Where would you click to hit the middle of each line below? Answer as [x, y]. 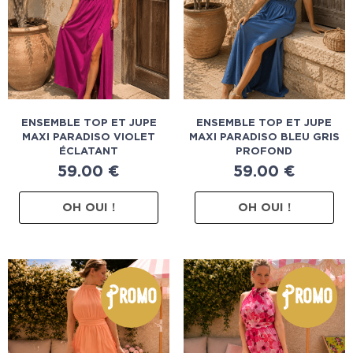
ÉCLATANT [89, 151]
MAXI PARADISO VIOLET [89, 137]
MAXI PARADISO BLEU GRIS [264, 137]
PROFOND [264, 151]
